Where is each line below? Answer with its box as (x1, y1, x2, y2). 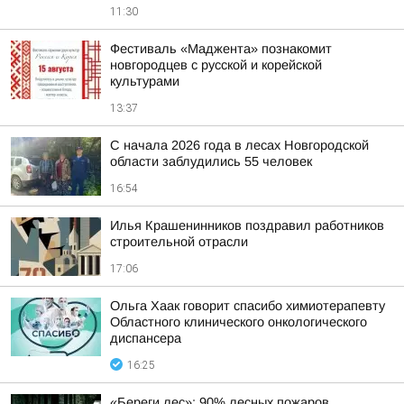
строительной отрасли (110, 234, 248, 249)
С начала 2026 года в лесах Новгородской (110, 138, 369, 152)
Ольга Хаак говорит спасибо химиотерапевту (110, 298, 385, 313)
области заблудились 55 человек (110, 154, 312, 169)
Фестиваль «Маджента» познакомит (110, 41, 332, 56)
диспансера (110, 331, 181, 345)
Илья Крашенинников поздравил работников (110, 218, 384, 233)
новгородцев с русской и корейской (110, 58, 322, 72)
